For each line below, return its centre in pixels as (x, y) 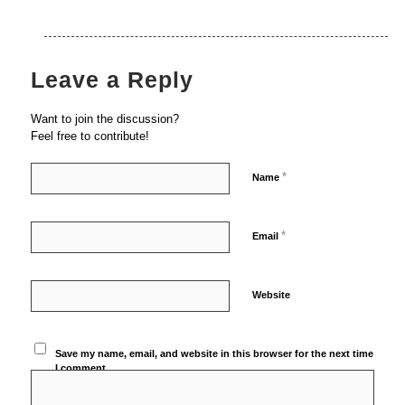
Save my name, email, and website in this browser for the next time (215, 353)
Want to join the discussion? (104, 118)
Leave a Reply (112, 79)
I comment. (82, 367)
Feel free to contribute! (89, 136)
